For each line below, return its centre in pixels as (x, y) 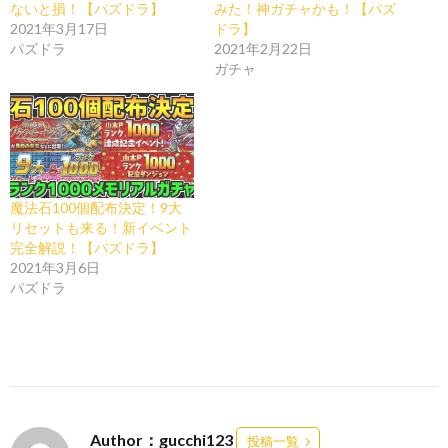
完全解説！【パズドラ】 (87, 248)
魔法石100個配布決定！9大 (96, 208)
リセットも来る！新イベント (101, 228)
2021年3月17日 (59, 29)
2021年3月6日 (55, 268)
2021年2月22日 (263, 49)
